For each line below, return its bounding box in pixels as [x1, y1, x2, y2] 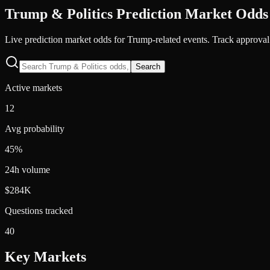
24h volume [5, 164, 50, 175]
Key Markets [5, 248, 86, 265]
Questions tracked [5, 205, 73, 216]
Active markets [5, 82, 62, 93]
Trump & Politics [5, 5, 113, 22]
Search [136, 61, 160, 71]
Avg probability [5, 123, 64, 134]
